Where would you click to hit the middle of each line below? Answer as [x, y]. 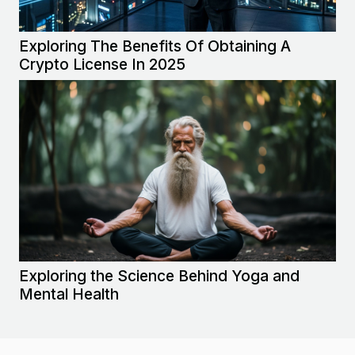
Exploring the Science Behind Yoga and [159, 275]
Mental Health [69, 294]
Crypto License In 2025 [102, 65]
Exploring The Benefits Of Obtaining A [155, 46]
